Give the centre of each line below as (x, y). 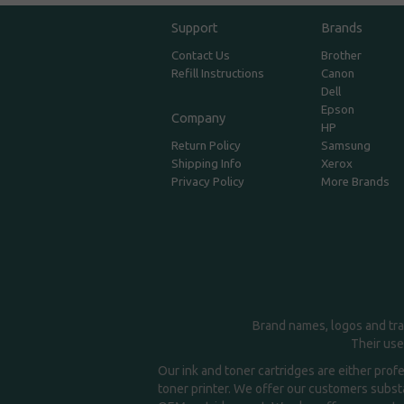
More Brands (355, 182)
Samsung (345, 146)
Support (195, 28)
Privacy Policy (208, 182)
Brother (341, 56)
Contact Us (201, 56)
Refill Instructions (218, 74)
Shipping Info (207, 164)
